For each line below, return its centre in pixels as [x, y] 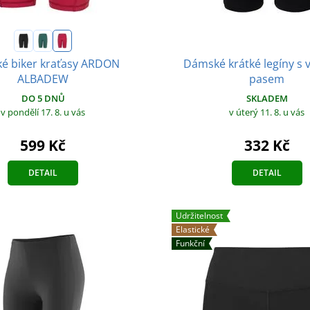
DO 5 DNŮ [43, 98]
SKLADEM [267, 98]
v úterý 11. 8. [256, 112]
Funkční [190, 243]
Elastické [192, 229]
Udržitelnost [199, 215]
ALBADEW [43, 79]
